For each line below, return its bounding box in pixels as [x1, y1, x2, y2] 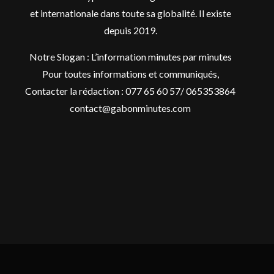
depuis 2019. [103, 24, 157, 36]
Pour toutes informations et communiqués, [42, 67, 219, 80]
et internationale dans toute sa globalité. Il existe [29, 7, 231, 19]
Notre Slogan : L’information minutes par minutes [29, 50, 232, 62]
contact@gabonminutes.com [70, 102, 191, 114]
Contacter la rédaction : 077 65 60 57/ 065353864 [25, 84, 236, 97]
